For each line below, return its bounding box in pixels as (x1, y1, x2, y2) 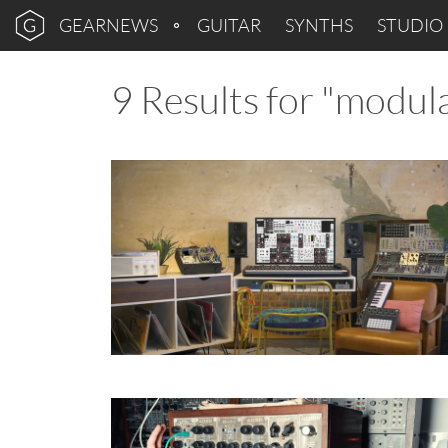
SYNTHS (285, 14, 353, 36)
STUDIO (377, 14, 443, 36)
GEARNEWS (59, 14, 158, 36)
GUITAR (197, 14, 261, 36)
